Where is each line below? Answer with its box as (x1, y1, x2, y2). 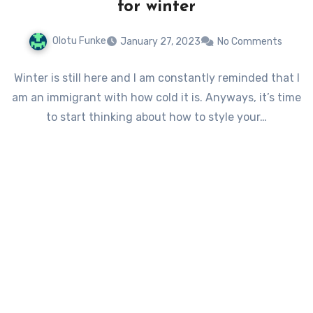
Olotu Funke (52, 34, 106, 47)
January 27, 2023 (119, 35, 201, 48)
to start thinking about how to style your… (46, 110, 267, 124)
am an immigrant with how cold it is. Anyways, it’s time (12, 90, 301, 104)
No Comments (217, 35, 282, 48)
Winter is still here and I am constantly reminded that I (13, 71, 300, 85)
